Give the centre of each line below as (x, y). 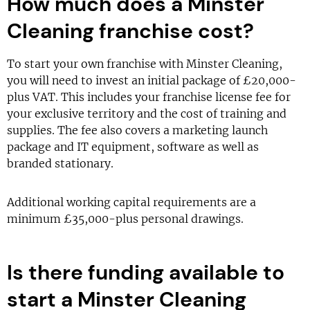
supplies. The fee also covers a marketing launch (137, 130)
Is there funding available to (146, 272)
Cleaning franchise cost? (130, 31)
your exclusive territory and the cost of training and (147, 113)
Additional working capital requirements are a (131, 202)
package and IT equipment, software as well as (133, 147)
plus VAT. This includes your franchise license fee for (149, 97)
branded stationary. (60, 163)
